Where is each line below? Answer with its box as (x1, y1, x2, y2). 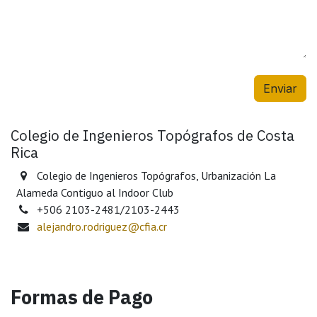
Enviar (263, 81, 297, 96)
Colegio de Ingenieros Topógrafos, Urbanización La (36, 168, 276, 183)
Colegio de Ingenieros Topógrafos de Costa (11, 125, 294, 145)
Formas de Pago (11, 284, 153, 309)
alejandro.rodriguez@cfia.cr (36, 219, 167, 234)
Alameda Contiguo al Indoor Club (16, 185, 173, 200)
